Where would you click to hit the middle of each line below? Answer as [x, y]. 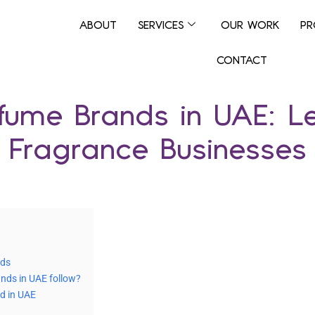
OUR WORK [250, 25]
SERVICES [160, 25]
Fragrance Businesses [157, 148]
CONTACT [242, 60]
